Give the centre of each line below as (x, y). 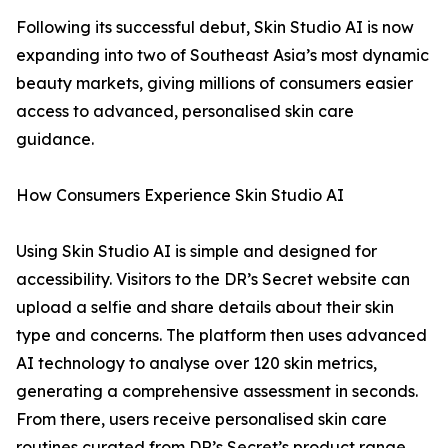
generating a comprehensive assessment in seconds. (217, 391)
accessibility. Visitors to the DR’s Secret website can (213, 279)
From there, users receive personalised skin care (201, 419)
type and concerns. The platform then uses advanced (221, 335)
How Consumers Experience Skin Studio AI (180, 195)
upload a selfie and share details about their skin (205, 307)
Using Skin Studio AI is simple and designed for (196, 251)
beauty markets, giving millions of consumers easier (214, 83)
